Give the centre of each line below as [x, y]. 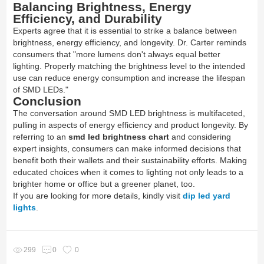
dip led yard [206, 196]
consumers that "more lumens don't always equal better [116, 54]
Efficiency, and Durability [87, 19]
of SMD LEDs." [40, 90]
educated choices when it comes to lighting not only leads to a [128, 172]
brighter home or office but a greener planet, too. [104, 184]
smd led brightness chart [118, 137]
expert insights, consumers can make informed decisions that [127, 148]
